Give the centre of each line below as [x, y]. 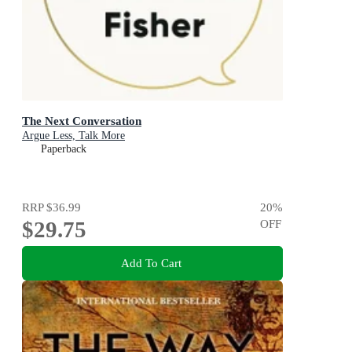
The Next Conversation [82, 121]
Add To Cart [151, 263]
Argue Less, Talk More [73, 136]
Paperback [64, 149]
